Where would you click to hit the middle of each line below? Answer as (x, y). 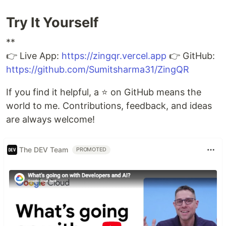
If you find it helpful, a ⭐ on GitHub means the (104, 92)
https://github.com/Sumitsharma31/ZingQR (98, 69)
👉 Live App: (34, 55)
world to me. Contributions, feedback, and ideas (109, 105)
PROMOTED (92, 149)
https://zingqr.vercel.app (114, 55)
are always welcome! (50, 119)
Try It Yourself (52, 22)
